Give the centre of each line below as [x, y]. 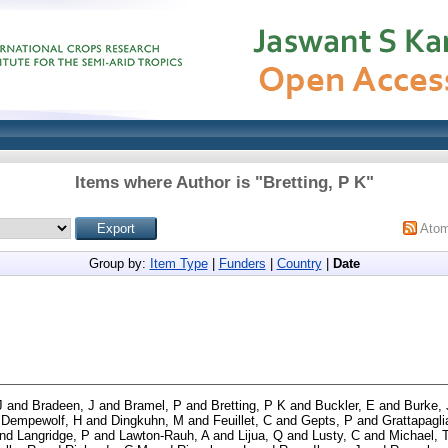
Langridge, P [53, 435]
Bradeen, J [63, 405]
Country [299, 263]
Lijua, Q [260, 435]
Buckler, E [345, 405]
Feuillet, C [242, 420]
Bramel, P [153, 405]
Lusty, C [336, 435]
